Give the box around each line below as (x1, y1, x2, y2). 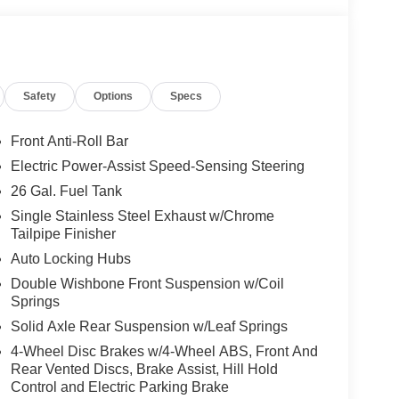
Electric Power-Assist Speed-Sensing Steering (10, 159, 305, 175)
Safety (23, 90, 57, 103)
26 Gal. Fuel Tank (10, 183, 122, 199)
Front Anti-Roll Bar (10, 134, 128, 150)
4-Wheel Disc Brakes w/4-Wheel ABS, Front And (10, 344, 318, 360)
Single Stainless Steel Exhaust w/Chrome (10, 208, 274, 224)
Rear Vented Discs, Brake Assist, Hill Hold (10, 362, 278, 378)
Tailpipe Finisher (10, 226, 116, 242)
